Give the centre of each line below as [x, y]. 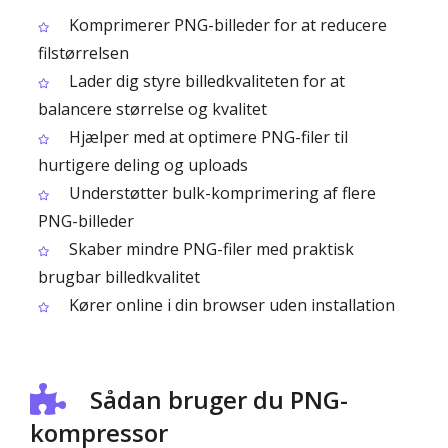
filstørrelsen [83, 53]
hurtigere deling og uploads [143, 165]
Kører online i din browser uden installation [230, 305]
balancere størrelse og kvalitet [152, 109]
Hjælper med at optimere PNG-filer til [206, 137]
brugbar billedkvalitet [119, 277]
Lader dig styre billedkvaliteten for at [205, 81]
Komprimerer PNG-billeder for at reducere [226, 25]
